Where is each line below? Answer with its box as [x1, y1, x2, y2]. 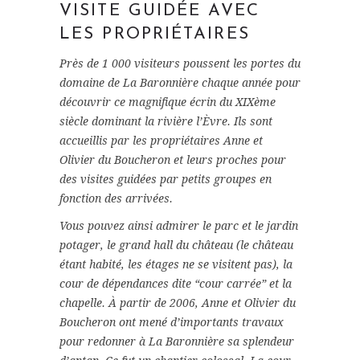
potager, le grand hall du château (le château [59, 239, 293, 252]
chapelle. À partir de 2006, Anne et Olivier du [59, 297, 296, 310]
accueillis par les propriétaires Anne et [59, 134, 263, 148]
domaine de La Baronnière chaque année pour [59, 76, 301, 90]
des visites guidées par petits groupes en [59, 173, 272, 186]
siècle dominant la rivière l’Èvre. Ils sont [59, 115, 272, 129]
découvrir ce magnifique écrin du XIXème [59, 96, 276, 109]
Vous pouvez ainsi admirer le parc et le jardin [59, 219, 298, 233]
